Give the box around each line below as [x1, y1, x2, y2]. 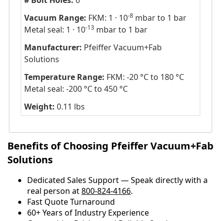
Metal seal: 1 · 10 [24, 24, 85, 36]
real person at [27, 185, 81, 196]
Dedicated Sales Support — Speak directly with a [27, 174, 208, 185]
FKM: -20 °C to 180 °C [104, 72, 184, 83]
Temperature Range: [24, 72, 105, 83]
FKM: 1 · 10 [86, 12, 128, 24]
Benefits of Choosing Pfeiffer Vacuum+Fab [7, 139, 214, 152]
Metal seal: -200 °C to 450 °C [24, 83, 128, 95]
